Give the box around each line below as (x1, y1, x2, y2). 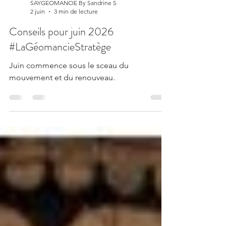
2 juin (30, 30, 45, 37)
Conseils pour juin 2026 (9, 46, 114, 62)
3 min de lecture (54, 30, 98, 37)
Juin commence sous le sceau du (9, 83, 129, 92)
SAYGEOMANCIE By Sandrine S (30, 21, 117, 29)
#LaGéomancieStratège (9, 61, 111, 77)
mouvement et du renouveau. (9, 95, 115, 104)
